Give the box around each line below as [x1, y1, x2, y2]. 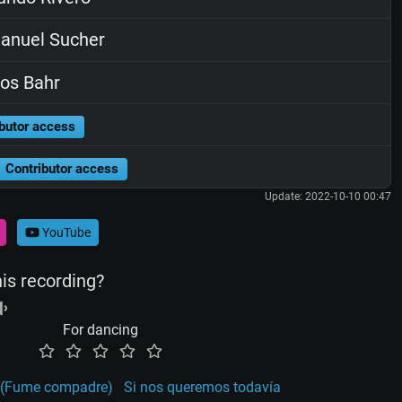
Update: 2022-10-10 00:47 [264, 190, 391, 204]
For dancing [63, 321, 138, 339]
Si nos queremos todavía [124, 379, 281, 397]
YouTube [39, 224, 91, 240]
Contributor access [4, 161, 118, 177]
